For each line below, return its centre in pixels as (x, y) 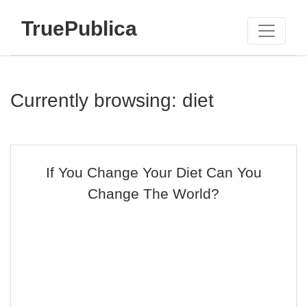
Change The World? (153, 194)
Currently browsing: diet (112, 100)
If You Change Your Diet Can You (153, 172)
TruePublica (79, 28)
